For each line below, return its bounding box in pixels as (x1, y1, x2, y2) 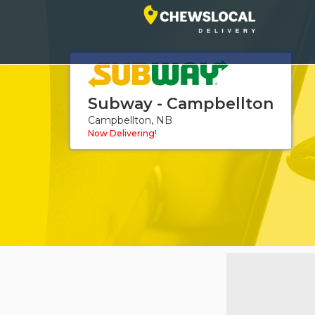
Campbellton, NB (88, 113, 172, 127)
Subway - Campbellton (88, 94, 274, 113)
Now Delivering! (88, 127, 157, 139)
